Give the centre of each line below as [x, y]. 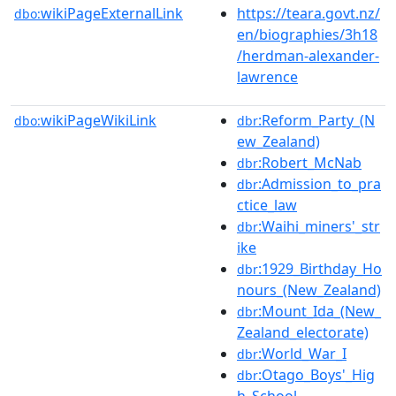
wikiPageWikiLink [99, 120]
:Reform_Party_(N [316, 120]
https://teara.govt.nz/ [308, 13]
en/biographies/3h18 [307, 34]
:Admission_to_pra [320, 183]
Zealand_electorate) [303, 332]
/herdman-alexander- [308, 55]
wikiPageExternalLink [112, 13]
